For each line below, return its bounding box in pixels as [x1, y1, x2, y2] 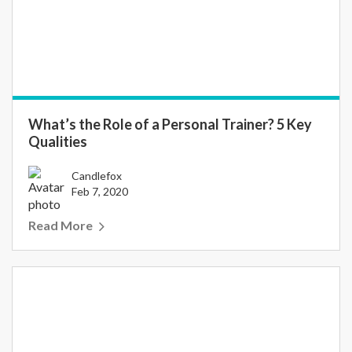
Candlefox [71, 169, 122, 182]
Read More [28, 218, 93, 233]
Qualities [28, 133, 87, 150]
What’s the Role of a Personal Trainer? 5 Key [28, 115, 312, 133]
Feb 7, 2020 [71, 185, 128, 198]
